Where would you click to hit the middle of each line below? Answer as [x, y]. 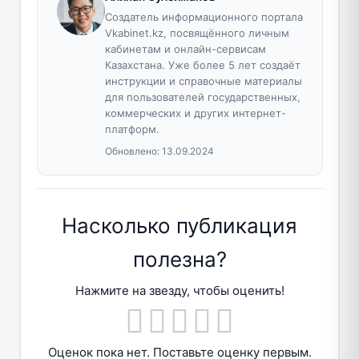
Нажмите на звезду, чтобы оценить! [179, 291]
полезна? [179, 259]
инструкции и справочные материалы [203, 81]
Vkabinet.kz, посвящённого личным [197, 32]
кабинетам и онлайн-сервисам [185, 48]
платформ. [132, 129]
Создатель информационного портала [204, 16]
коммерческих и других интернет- [195, 113]
